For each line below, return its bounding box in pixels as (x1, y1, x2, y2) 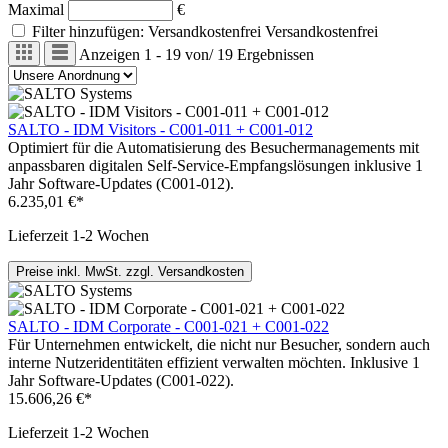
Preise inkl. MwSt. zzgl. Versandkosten (16, 264, 244, 280)
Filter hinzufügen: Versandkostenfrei (32, 23, 261, 41)
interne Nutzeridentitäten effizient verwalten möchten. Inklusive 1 (8, 354, 420, 372)
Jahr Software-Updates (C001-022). (8, 372, 234, 390)
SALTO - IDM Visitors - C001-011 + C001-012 (8, 121, 313, 139)
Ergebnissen (236, 46, 314, 64)
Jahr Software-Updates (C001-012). (8, 175, 234, 193)
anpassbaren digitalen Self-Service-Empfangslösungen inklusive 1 (8, 157, 423, 175)
